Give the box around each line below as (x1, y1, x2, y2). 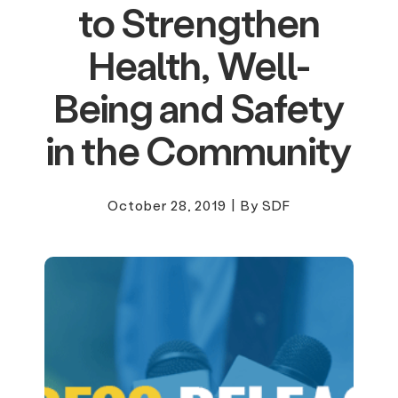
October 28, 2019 (107, 195, 227, 214)
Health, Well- (87, 38, 311, 91)
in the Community (46, 123, 352, 176)
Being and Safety (52, 81, 346, 133)
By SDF (241, 195, 291, 214)
